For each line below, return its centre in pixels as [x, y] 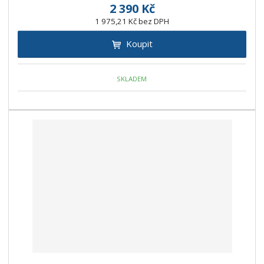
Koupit [139, 44]
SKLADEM [132, 78]
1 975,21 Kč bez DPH [132, 22]
